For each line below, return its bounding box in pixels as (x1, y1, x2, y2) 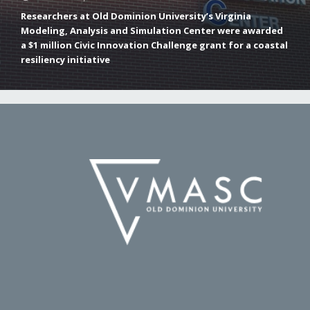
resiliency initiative (21, 53, 110, 66)
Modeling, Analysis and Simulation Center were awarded (21, 24, 283, 37)
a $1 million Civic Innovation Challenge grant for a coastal (21, 39, 288, 51)
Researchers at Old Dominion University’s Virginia (21, 10, 251, 22)
